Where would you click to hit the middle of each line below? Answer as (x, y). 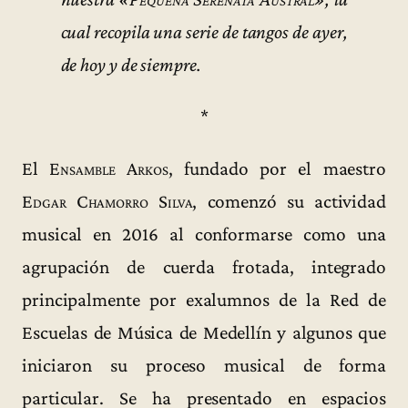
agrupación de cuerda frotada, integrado (204, 267)
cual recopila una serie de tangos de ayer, (204, 31)
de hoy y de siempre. (131, 64)
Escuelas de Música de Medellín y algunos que (204, 333)
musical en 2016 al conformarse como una (204, 235)
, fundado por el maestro (277, 169)
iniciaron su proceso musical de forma (204, 366)
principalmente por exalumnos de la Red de (204, 300)
